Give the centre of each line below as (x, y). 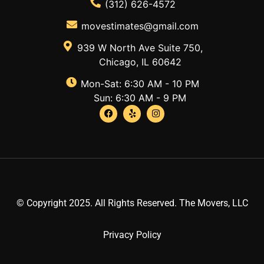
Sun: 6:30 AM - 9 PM (140, 98)
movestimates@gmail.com (140, 26)
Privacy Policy (132, 235)
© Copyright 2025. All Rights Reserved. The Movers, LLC (132, 203)
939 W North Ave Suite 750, (140, 47)
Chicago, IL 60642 (140, 62)
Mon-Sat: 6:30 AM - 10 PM (140, 83)
